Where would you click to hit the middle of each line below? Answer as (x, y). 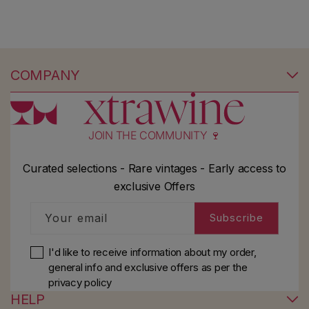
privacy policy (80, 282)
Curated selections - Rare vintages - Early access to (154, 168)
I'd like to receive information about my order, (152, 252)
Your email (76, 218)
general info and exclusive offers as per (141, 267)
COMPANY (45, 76)
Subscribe (237, 218)
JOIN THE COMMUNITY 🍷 (154, 135)
